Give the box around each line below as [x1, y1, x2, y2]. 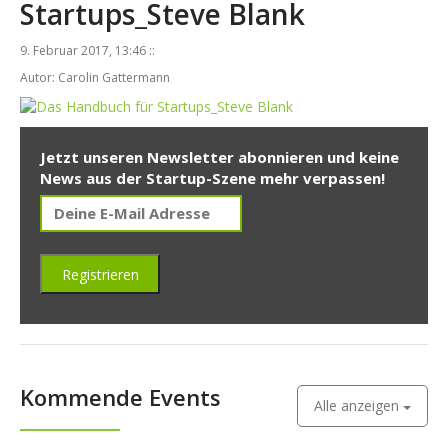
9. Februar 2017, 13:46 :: [20, 42, 155, 59]
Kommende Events [20, 382, 221, 413]
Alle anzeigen [314, 396, 403, 416]
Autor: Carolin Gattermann [20, 69, 170, 86]
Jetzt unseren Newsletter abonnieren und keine [40, 147, 399, 168]
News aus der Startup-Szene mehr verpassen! [40, 168, 385, 189]
